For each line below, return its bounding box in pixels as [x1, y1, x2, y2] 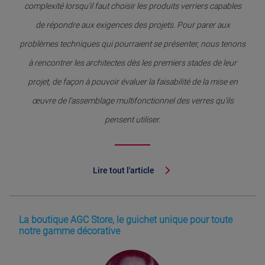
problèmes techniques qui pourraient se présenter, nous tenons [20, 39, 245, 49]
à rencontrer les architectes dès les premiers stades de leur [28, 58, 237, 68]
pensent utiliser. [105, 115, 160, 125]
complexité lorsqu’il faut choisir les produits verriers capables [24, 1, 241, 11]
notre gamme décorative [19, 225, 120, 237]
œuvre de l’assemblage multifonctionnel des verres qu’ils [31, 96, 234, 106]
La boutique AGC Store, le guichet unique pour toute [19, 214, 232, 226]
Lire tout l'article [93, 166, 154, 176]
